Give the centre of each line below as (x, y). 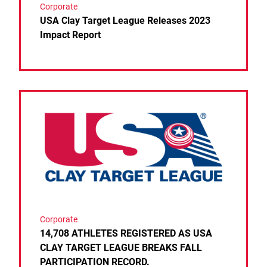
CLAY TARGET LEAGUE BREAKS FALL (121, 248)
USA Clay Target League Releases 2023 (125, 21)
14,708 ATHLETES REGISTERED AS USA (126, 234)
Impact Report (70, 35)
